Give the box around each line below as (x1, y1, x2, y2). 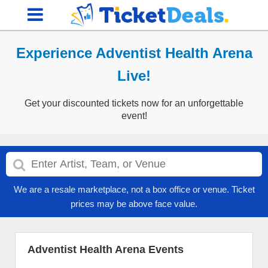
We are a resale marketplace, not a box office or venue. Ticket (13, 184, 255, 194)
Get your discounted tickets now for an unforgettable (25, 98, 243, 108)
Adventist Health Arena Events (28, 243, 184, 255)
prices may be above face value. (71, 199, 197, 209)
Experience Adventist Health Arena (16, 45, 252, 61)
